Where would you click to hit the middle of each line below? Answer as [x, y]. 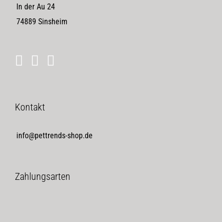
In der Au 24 [36, 6]
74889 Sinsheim [42, 21]
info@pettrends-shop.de [55, 135]
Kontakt [30, 107]
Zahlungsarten [43, 176]
